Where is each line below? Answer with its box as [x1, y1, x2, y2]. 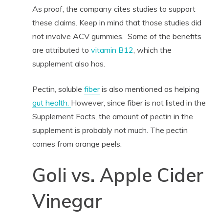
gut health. [32, 97, 71, 108]
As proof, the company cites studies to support [32, 3, 196, 14]
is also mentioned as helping [99, 84, 199, 94]
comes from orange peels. [32, 138, 122, 149]
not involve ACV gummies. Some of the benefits [32, 31, 201, 41]
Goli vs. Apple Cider [32, 163, 203, 187]
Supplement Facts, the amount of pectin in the [32, 111, 193, 121]
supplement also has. [32, 58, 105, 68]
